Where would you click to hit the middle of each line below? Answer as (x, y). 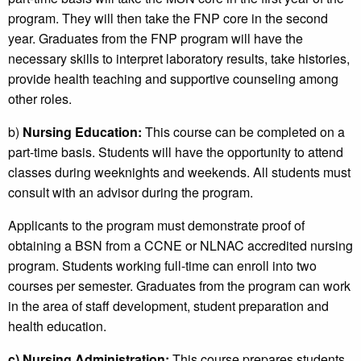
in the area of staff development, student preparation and (168, 306)
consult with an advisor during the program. (131, 193)
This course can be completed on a (245, 132)
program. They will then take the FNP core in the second (168, 19)
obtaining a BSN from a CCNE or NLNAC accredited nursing (180, 246)
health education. (57, 326)
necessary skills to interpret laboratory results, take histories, (179, 59)
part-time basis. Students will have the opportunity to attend (176, 152)
